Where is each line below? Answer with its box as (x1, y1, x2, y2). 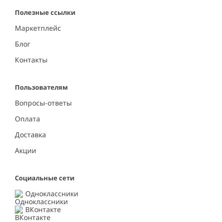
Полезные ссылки (15, 8, 75, 17)
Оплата (15, 114, 40, 124)
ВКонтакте (25, 205, 61, 215)
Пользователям (15, 83, 68, 92)
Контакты (15, 55, 48, 65)
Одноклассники (25, 189, 78, 199)
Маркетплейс (15, 23, 61, 33)
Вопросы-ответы (15, 98, 72, 108)
